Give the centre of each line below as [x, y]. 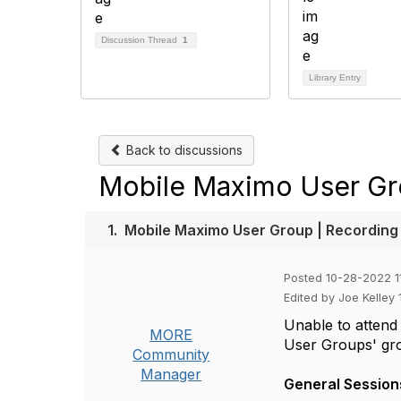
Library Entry [335, 77]
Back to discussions [183, 150]
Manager [171, 374]
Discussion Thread [141, 40]
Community [171, 354]
